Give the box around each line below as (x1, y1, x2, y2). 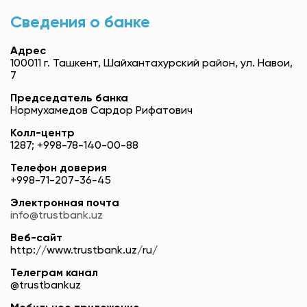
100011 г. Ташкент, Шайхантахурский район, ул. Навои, (10, 58, 293, 70)
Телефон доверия (10, 163, 107, 175)
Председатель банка (10, 93, 128, 105)
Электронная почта (10, 198, 119, 210)
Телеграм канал (10, 268, 98, 280)
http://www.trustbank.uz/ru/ (10, 245, 158, 257)
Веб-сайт (10, 233, 62, 245)
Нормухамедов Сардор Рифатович (10, 106, 193, 117)
